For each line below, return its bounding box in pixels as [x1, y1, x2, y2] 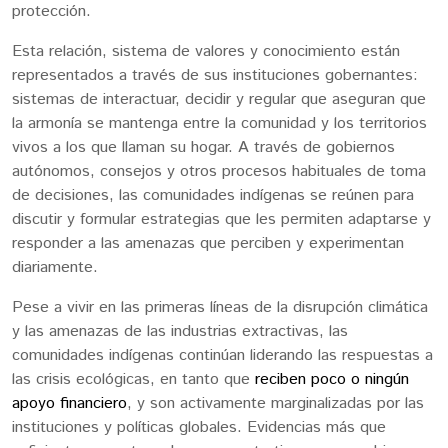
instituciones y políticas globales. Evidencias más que [12, 416, 386, 440]
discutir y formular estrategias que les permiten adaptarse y [12, 208, 431, 232]
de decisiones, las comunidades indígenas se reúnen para [12, 184, 414, 208]
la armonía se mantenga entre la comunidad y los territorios [12, 112, 427, 136]
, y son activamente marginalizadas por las [127, 392, 424, 416]
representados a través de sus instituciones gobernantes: [12, 64, 418, 88]
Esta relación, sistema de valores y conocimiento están [12, 40, 400, 64]
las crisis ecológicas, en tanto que [12, 368, 255, 392]
